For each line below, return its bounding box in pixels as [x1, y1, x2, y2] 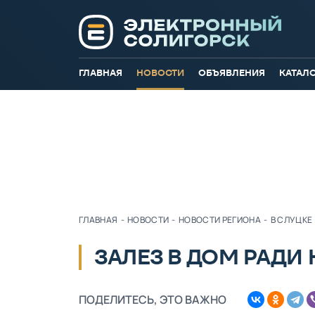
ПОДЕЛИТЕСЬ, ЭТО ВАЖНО [79, 292, 226, 307]
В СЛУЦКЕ [270, 214, 313, 226]
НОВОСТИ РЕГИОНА [178, 214, 262, 226]
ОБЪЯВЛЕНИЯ [198, 67, 265, 79]
